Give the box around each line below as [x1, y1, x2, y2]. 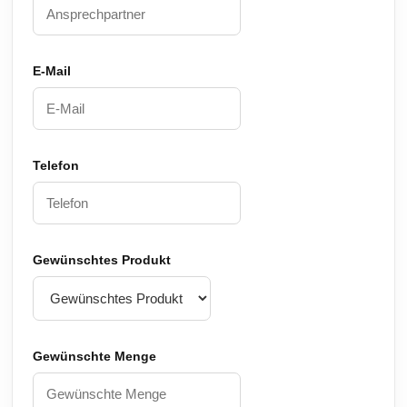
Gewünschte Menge [33, 349, 157, 363]
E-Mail [33, 64, 72, 78]
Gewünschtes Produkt [33, 253, 172, 267]
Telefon [33, 158, 80, 173]
